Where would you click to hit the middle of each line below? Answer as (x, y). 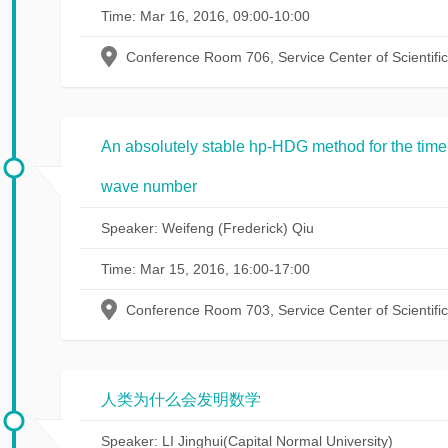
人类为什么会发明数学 (181, 399)
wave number (149, 186)
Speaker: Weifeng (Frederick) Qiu (207, 228)
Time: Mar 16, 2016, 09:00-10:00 (205, 16)
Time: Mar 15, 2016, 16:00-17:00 (205, 269)
